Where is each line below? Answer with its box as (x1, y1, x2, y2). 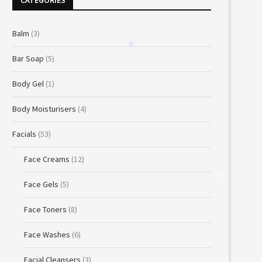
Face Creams (24, 154, 70, 164)
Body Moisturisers (12, 104, 76, 114)
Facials (12, 129, 36, 139)
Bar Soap (12, 53, 44, 64)
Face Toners (24, 204, 67, 215)
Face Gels (24, 179, 58, 189)
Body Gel (12, 78, 44, 89)
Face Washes (24, 229, 70, 240)
